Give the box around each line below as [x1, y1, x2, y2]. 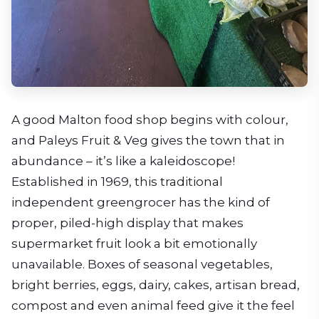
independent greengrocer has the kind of [11, 194, 270, 209]
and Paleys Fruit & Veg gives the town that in [11, 132, 285, 147]
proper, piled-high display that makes [11, 215, 244, 230]
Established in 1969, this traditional [11, 174, 223, 189]
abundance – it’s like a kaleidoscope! [11, 153, 235, 168]
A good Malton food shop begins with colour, [11, 112, 288, 127]
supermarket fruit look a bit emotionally [11, 236, 257, 251]
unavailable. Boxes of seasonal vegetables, [11, 256, 273, 271]
